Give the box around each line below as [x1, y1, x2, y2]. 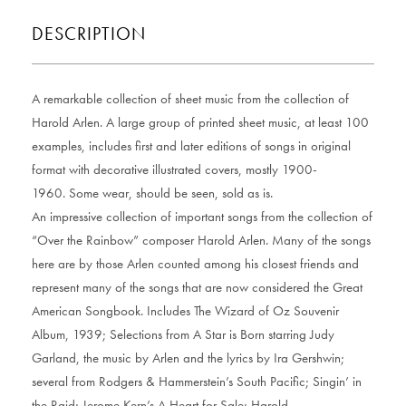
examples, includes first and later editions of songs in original [32, 137, 351, 156]
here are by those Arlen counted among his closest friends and [32, 255, 359, 274]
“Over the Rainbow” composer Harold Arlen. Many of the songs [32, 231, 371, 250]
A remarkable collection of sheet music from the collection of [32, 90, 349, 109]
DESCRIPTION [32, 22, 146, 46]
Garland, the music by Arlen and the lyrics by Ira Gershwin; [32, 349, 344, 368]
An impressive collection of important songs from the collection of [32, 208, 372, 227]
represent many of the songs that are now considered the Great [32, 278, 362, 297]
